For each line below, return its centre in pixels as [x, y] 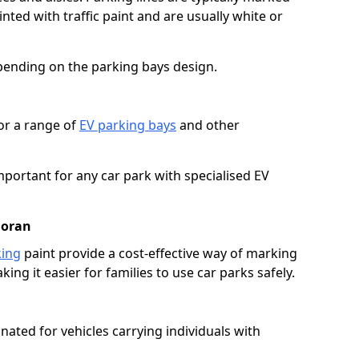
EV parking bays [128, 125]
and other [208, 125]
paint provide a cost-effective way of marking [159, 253]
